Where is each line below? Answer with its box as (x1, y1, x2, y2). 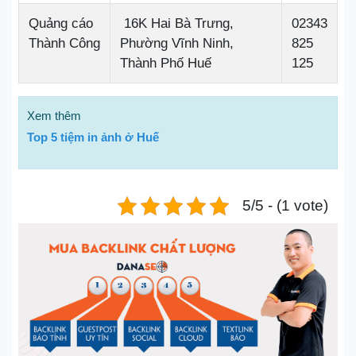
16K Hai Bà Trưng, (120, 16, 234, 31)
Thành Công (29, 36, 100, 51)
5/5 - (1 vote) (242, 197, 328, 214)
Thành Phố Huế (120, 56, 211, 71)
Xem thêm (27, 109, 81, 122)
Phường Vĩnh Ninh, (120, 36, 234, 51)
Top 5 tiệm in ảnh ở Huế (27, 130, 159, 144)
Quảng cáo (29, 16, 93, 31)
